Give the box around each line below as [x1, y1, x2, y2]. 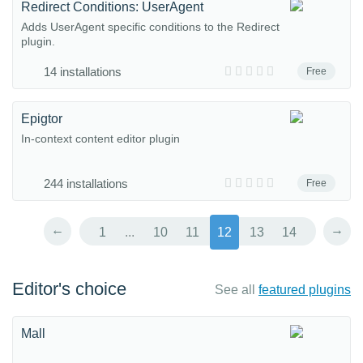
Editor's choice [12, 279, 126, 299]
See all [215, 283, 258, 297]
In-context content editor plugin [21, 132, 180, 145]
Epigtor [21, 112, 62, 126]
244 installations [44, 177, 128, 190]
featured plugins [258, 283, 351, 297]
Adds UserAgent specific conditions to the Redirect [21, 20, 280, 33]
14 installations [44, 65, 122, 79]
